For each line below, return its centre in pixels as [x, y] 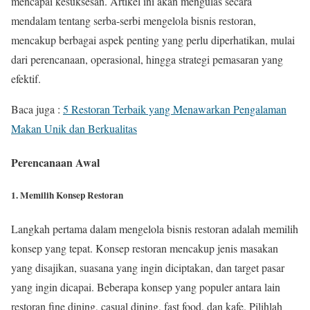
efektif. [26, 79]
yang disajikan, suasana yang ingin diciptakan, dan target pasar [148, 267]
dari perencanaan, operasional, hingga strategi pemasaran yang [147, 59]
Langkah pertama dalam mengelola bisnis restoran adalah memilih [155, 228]
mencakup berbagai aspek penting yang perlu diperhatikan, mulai [153, 40]
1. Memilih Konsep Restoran [67, 195]
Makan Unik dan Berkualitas [74, 128]
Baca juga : [37, 109]
